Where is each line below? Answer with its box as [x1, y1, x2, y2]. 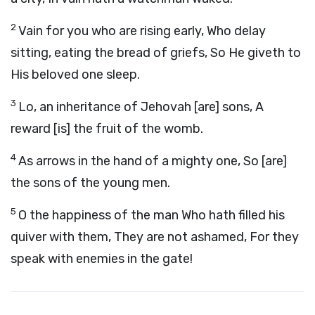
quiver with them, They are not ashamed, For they [11, 229, 299, 245]
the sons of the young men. [11, 175, 170, 191]
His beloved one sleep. [11, 67, 140, 82]
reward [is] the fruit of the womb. [11, 121, 203, 136]
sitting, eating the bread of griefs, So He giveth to [11, 45, 301, 60]
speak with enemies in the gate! [11, 251, 193, 266]
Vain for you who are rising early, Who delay [18, 23, 266, 39]
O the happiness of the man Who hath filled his [18, 207, 285, 223]
